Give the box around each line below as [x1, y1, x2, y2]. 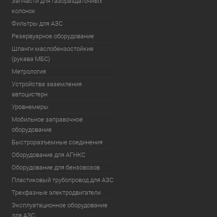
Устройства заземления [12, 80, 82, 88]
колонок [12, 7, 35, 15]
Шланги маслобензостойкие [12, 45, 93, 52]
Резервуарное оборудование [12, 32, 94, 40]
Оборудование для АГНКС [12, 151, 85, 158]
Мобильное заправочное [12, 116, 83, 123]
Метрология [12, 68, 46, 75]
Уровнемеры [12, 103, 48, 110]
